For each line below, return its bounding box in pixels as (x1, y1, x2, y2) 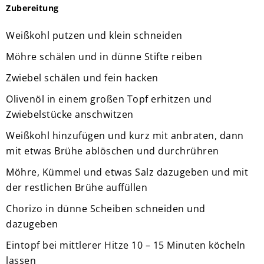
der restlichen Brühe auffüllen (6, 181, 147, 194)
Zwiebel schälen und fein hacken (6, 71, 159, 85)
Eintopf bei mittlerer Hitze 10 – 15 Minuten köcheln (6, 239, 246, 252)
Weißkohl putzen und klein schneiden (6, 29, 183, 42)
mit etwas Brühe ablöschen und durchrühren (6, 144, 219, 158)
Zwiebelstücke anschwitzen (6, 108, 134, 121)
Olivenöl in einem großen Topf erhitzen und (6, 93, 212, 106)
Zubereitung (6, 2, 59, 14)
